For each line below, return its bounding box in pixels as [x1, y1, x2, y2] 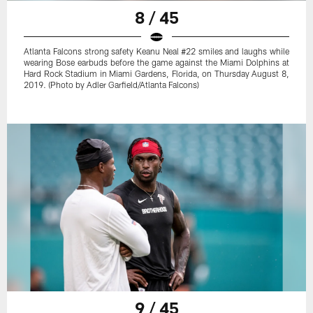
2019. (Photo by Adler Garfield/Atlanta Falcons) [24, 79, 200, 89]
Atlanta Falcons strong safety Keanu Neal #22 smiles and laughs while [24, 45, 289, 56]
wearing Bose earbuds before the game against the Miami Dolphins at [24, 57, 289, 67]
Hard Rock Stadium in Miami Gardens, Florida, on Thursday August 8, [24, 68, 289, 78]
